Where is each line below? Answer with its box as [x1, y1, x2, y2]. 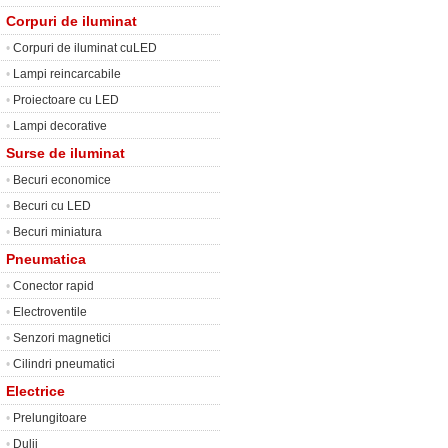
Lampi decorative [13, 119, 107, 133]
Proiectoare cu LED [13, 93, 119, 107]
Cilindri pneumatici [13, 357, 115, 371]
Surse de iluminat [6, 145, 125, 161]
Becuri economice [13, 173, 111, 187]
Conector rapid [13, 279, 94, 293]
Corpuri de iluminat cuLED [13, 41, 157, 55]
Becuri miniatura [13, 225, 102, 239]
